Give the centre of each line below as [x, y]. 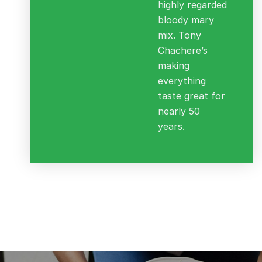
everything [182, 81]
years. [172, 127]
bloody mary [186, 20]
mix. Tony [180, 35]
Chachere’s [183, 51]
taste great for [192, 96]
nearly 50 [179, 111]
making [174, 66]
